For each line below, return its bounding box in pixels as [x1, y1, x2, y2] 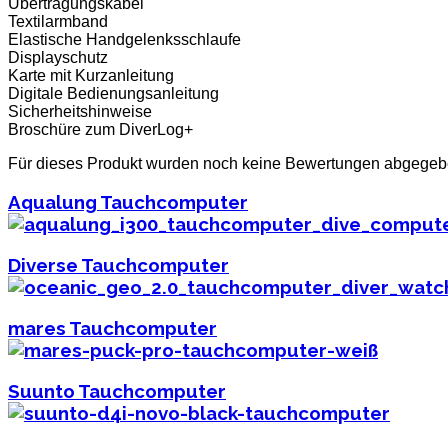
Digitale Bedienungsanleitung [8, 84, 219, 102]
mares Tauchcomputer [8, 316, 217, 339]
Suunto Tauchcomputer [8, 379, 226, 402]
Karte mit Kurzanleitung [8, 66, 174, 84]
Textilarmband [8, 12, 108, 30]
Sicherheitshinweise [8, 102, 152, 120]
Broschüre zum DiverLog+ [8, 120, 193, 138]
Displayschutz [8, 48, 108, 66]
